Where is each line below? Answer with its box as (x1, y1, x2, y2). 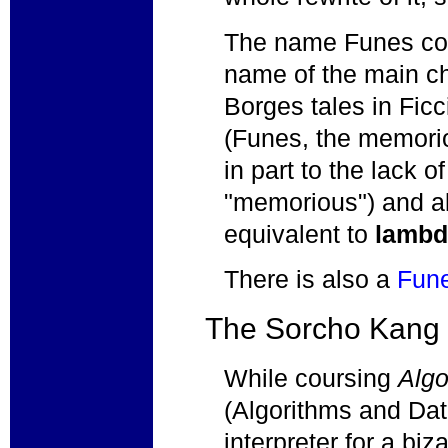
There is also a (224, 264, 398, 293)
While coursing (224, 363, 399, 392)
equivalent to (224, 219, 376, 248)
